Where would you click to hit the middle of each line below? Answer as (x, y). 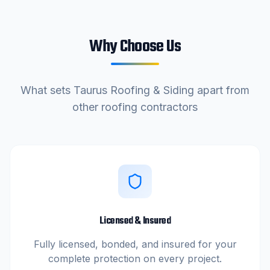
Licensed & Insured (135, 221)
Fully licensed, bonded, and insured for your (135, 244)
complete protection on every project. (135, 258)
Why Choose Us (135, 46)
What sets (47, 90)
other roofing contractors (135, 107)
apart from (222, 90)
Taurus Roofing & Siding (134, 90)
